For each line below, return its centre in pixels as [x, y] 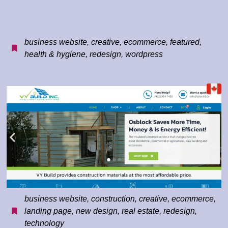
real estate [141, 211]
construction [113, 199]
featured [185, 42]
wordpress [144, 54]
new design [97, 211]
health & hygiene [55, 54]
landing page [48, 211]
